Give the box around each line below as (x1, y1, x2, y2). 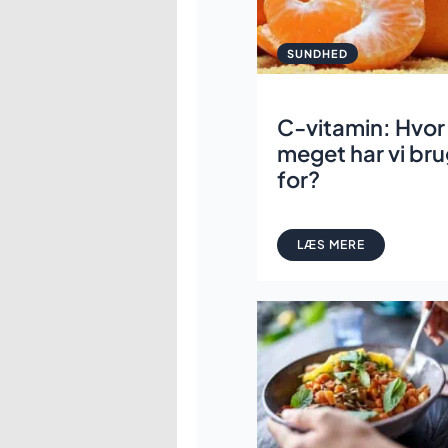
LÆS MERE (297, 236, 365, 252)
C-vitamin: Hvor (277, 112, 445, 141)
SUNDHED (287, 46, 348, 60)
